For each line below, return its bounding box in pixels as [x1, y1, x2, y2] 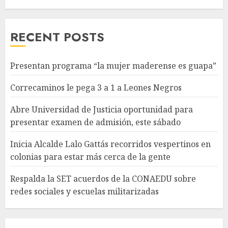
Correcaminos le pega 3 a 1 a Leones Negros [10, 81, 182, 93]
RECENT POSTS [10, 27, 104, 46]
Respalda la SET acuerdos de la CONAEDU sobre [10, 173, 196, 184]
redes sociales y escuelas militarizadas [10, 185, 159, 197]
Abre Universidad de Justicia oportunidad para [10, 103, 193, 115]
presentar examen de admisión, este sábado [10, 116, 181, 128]
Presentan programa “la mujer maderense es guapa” [10, 60, 216, 71]
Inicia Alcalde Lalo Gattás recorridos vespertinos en [10, 138, 211, 150]
